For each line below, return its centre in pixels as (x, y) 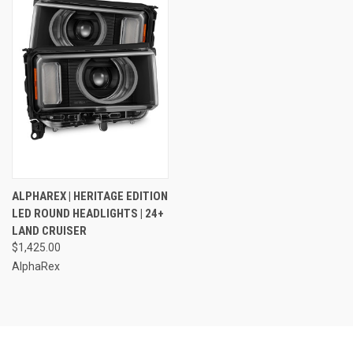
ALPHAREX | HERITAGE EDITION (90, 196)
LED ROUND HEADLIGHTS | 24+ (88, 213)
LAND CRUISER (49, 230)
